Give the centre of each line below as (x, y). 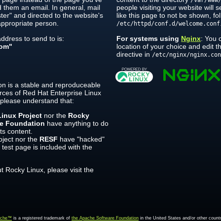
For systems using (149, 38)
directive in (134, 54)
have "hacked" (81, 139)
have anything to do (76, 123)
